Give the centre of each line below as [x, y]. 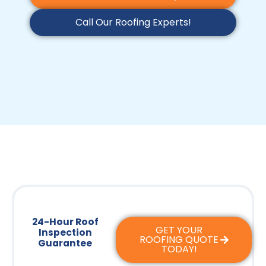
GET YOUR [179, 230]
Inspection [65, 233]
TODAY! [179, 249]
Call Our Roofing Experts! [133, 23]
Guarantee [65, 243]
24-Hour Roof [65, 222]
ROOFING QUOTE [179, 240]
